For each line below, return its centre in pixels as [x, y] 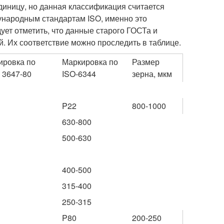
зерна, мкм [152, 74]
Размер [146, 62]
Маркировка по [90, 62]
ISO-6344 [79, 74]
